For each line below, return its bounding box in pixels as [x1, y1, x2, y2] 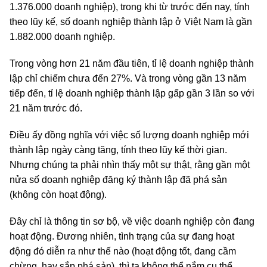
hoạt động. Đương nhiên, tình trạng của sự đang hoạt [10, 231, 234, 242]
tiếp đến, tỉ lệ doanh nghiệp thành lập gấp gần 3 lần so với [10, 88, 254, 99]
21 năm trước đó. [10, 103, 82, 114]
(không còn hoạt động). [10, 190, 107, 200]
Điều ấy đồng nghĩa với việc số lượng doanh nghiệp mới [10, 130, 249, 141]
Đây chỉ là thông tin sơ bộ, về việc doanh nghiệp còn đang [10, 216, 254, 227]
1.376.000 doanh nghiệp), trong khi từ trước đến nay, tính [10, 2, 250, 13]
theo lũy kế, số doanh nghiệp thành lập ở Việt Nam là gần [10, 17, 252, 27]
